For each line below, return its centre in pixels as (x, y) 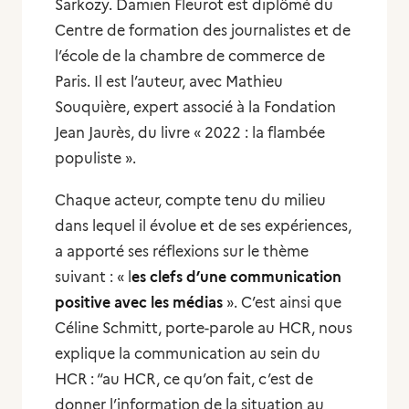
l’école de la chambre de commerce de (190, 56)
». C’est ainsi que (282, 303)
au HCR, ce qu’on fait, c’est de (208, 379)
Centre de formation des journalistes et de (203, 31)
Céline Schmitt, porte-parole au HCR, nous (204, 328)
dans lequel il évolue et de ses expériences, (203, 226)
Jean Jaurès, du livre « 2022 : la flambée (190, 133)
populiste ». (95, 158)
